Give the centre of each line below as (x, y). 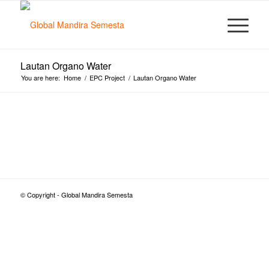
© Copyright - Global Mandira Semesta (76, 195)
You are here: (40, 77)
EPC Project (107, 77)
